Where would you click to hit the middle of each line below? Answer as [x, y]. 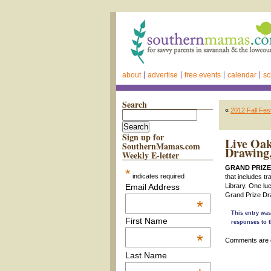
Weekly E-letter [151, 155]
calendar [242, 75]
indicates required [157, 176]
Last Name [146, 255]
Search [135, 104]
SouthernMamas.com [161, 146]
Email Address [152, 187]
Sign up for [143, 137]
